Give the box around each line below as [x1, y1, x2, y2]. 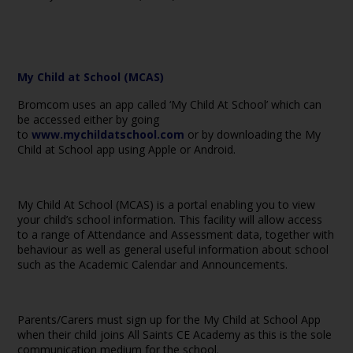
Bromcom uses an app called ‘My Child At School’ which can [17, 97, 322, 112]
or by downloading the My [184, 127, 321, 142]
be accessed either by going [17, 112, 160, 127]
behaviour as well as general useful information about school [17, 242, 329, 257]
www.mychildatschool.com [32, 127, 185, 142]
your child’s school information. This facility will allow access [17, 212, 323, 227]
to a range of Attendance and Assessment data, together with [17, 227, 335, 242]
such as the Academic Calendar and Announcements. [17, 257, 288, 272]
